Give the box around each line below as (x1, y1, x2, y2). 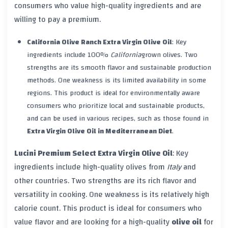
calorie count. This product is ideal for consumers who (14, 201, 202, 216)
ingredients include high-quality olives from (14, 160, 167, 175)
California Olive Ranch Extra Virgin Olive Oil (26, 35, 172, 49)
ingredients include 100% (26, 48, 110, 62)
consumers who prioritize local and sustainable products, (26, 99, 205, 112)
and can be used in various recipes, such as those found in (26, 111, 209, 125)
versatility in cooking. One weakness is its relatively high (14, 187, 209, 202)
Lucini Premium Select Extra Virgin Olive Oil (14, 146, 173, 161)
